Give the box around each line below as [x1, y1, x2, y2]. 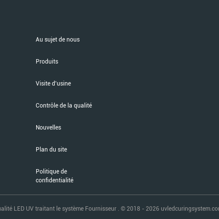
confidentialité [36, 177, 73, 184]
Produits [36, 58, 58, 65]
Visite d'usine [36, 80, 71, 87]
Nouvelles [36, 124, 61, 131]
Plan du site [36, 146, 67, 153]
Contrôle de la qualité [36, 102, 92, 109]
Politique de [36, 168, 67, 175]
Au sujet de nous [36, 36, 80, 43]
